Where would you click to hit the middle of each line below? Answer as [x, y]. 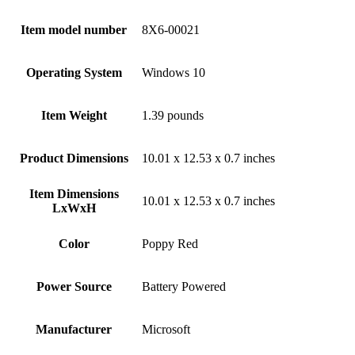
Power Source [74, 286]
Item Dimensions [74, 193]
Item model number [74, 29]
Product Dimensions [74, 158]
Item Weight [74, 115]
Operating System [74, 72]
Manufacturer [74, 329]
